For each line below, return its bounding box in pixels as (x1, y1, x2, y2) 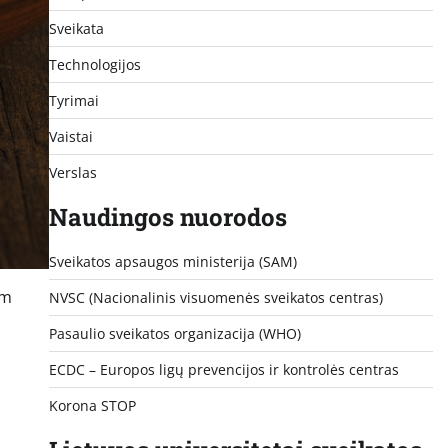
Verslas (48, 162, 97, 182)
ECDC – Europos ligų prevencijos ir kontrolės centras (48, 359, 399, 379)
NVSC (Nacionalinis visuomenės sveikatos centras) (48, 287, 383, 307)
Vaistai (48, 126, 93, 146)
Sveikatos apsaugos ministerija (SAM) (48, 251, 297, 271)
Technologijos (48, 54, 141, 74)
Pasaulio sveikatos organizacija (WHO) (48, 323, 301, 343)
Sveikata (48, 18, 104, 38)
